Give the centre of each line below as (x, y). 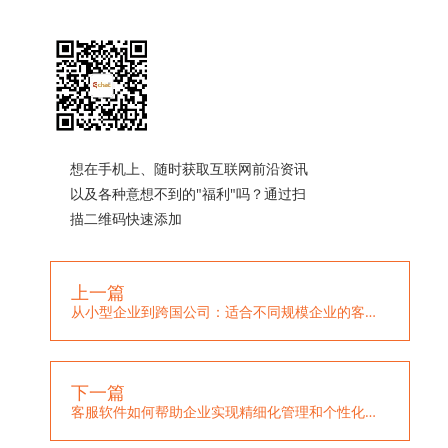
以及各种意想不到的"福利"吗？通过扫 (188, 193)
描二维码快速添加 (126, 218)
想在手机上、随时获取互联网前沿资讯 (189, 168)
